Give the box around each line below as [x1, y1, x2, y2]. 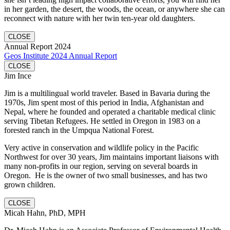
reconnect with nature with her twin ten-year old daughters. [4, 13, 195, 23]
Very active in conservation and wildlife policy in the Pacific [4, 143, 199, 152]
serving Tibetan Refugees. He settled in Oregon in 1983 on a [4, 116, 200, 125]
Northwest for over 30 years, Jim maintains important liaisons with [4, 152, 219, 161]
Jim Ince [4, 71, 31, 80]
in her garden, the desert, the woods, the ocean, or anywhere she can [4, 4, 225, 13]
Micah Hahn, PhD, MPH [4, 208, 86, 217]
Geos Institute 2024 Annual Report [4, 51, 117, 60]
